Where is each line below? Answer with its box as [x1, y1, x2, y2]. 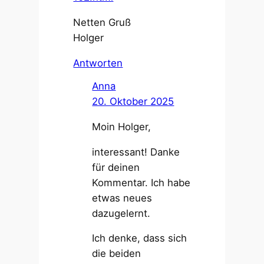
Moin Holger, [92, 120, 151, 133]
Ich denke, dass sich [92, 232, 187, 245]
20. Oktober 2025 [92, 95, 174, 108]
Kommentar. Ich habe [92, 176, 191, 189]
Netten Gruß [73, 16, 131, 28]
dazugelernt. [92, 207, 151, 219]
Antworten [73, 57, 123, 69]
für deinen [92, 161, 140, 173]
